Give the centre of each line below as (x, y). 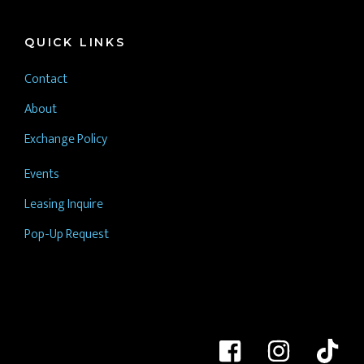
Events (42, 174)
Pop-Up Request (67, 234)
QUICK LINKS (75, 42)
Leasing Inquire (65, 204)
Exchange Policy (66, 139)
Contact (46, 79)
